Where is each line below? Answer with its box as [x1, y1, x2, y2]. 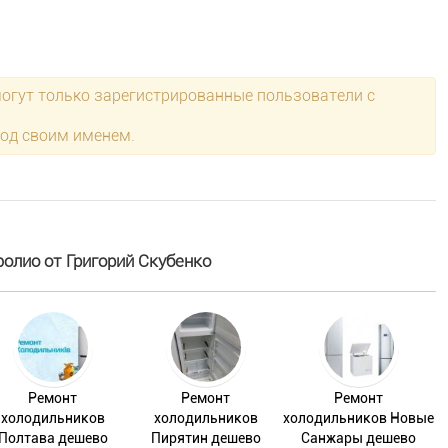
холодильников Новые [283, 410, 435, 426]
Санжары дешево [301, 430, 417, 446]
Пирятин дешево [150, 430, 261, 446]
